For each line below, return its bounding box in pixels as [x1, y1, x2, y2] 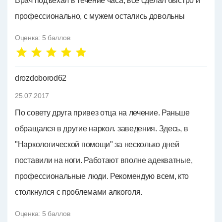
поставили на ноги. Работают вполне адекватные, [15, 156, 193, 165]
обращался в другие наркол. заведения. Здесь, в [15, 124, 188, 133]
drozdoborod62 [15, 74, 67, 82]
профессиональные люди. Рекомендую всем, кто [15, 172, 189, 180]
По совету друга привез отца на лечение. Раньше [15, 109, 190, 117]
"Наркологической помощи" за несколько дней [15, 140, 179, 149]
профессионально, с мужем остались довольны [15, 12, 185, 20]
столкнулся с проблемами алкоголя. [15, 188, 143, 196]
